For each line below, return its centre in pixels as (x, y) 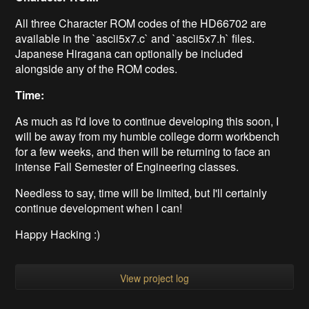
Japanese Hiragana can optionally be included (129, 54)
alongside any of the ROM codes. (97, 69)
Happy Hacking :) (58, 235)
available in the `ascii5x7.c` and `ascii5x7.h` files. (135, 39)
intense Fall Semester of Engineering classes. (127, 167)
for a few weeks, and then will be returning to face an (143, 152)
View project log (154, 278)
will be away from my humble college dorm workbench (148, 137)
